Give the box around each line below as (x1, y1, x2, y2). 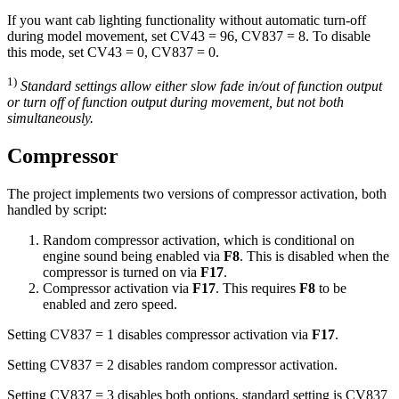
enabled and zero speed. (43, 297, 177, 313)
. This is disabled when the (240, 248, 389, 265)
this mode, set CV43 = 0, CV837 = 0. (7, 44, 219, 60)
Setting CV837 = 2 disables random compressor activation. (7, 357, 338, 373)
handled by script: (7, 202, 107, 218)
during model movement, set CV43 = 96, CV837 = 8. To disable (7, 28, 370, 44)
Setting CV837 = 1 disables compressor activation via (7, 327, 312, 343)
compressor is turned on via (43, 265, 200, 281)
